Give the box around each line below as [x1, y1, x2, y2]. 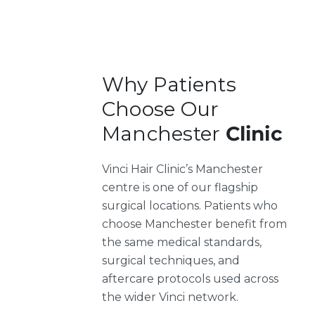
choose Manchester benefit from [102, 217, 287, 231]
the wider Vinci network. [102, 290, 238, 304]
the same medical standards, [102, 235, 262, 249]
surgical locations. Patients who [102, 198, 278, 212]
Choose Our [102, 96, 219, 121]
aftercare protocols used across [102, 271, 278, 285]
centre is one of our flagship [102, 180, 258, 194]
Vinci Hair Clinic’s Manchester [102, 162, 263, 176]
